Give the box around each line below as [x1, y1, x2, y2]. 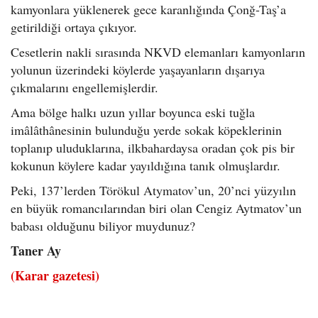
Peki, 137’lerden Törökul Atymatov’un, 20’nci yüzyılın [11, 181, 296, 199]
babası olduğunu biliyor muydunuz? [11, 216, 195, 234]
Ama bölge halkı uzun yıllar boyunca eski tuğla [11, 103, 255, 121]
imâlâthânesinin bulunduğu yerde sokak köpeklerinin [11, 121, 282, 138]
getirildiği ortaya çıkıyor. [11, 18, 137, 35]
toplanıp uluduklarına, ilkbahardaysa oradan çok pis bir [11, 138, 295, 156]
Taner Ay [11, 241, 61, 260]
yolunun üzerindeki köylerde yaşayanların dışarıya [11, 60, 265, 78]
